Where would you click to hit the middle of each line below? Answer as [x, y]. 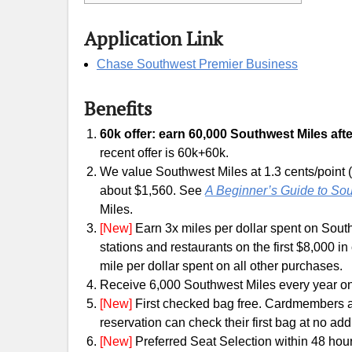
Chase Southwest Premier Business [197, 64]
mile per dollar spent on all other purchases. [221, 266]
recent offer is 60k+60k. [164, 153]
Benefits [118, 108]
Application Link [153, 38]
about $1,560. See [152, 191]
